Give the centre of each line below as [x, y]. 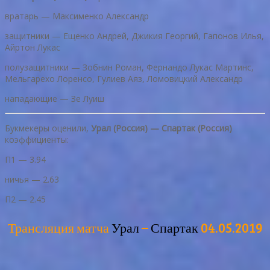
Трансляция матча [59, 228]
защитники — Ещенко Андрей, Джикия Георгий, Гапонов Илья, [134, 36]
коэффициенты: [37, 140]
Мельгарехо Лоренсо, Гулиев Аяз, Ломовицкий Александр [124, 79]
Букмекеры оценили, [48, 128]
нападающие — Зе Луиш [55, 99]
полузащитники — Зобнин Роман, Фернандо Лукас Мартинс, [129, 67]
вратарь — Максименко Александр [77, 16]
